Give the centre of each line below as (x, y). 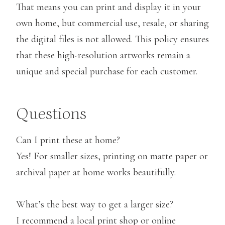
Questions (51, 114)
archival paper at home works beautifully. (96, 172)
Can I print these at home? (68, 140)
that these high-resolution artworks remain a (103, 55)
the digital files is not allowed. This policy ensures (113, 39)
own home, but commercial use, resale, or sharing (113, 23)
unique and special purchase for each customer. (107, 71)
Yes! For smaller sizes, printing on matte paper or (112, 156)
